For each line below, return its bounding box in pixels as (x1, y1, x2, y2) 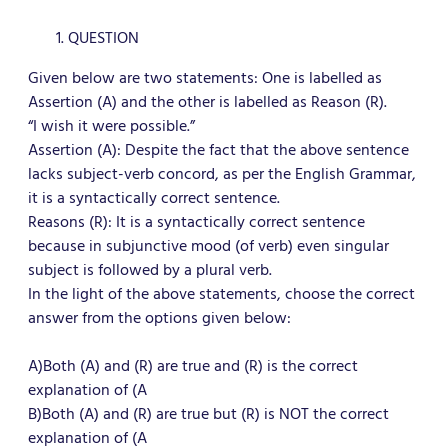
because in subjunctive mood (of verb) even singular (28, 233, 389, 259)
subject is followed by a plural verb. (28, 257, 272, 283)
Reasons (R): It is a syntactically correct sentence (28, 209, 365, 235)
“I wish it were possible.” (28, 113, 195, 139)
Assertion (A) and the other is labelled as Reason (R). (28, 89, 387, 115)
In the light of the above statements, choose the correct (28, 281, 415, 307)
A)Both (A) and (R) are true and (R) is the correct (28, 353, 358, 379)
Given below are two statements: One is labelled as (28, 65, 382, 91)
